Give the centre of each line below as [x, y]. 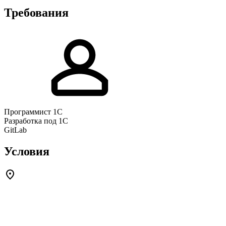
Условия [27, 151]
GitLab [15, 130]
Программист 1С [33, 111]
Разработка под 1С [36, 121]
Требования [36, 12]
